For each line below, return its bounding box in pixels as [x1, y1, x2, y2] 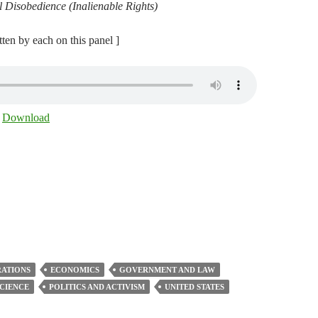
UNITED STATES [165, 283, 224, 291]
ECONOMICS [50, 265, 99, 274]
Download [2, 111, 50, 124]
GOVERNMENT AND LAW [119, 265, 215, 274]
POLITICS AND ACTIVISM [49, 283, 145, 291]
